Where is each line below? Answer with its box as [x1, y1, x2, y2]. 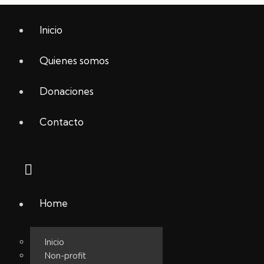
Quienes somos [39, 54, 109, 67]
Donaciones [39, 85, 94, 98]
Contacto [39, 115, 84, 128]
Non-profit [44, 249, 87, 262]
